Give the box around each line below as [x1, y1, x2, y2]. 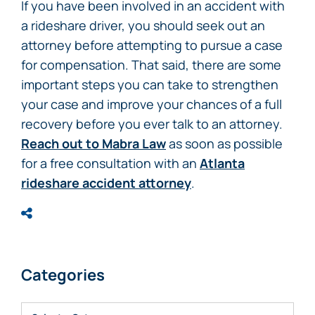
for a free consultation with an [21, 155, 200, 172]
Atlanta [200, 155, 245, 172]
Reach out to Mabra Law [21, 135, 166, 152]
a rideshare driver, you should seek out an [21, 17, 265, 34]
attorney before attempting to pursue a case [21, 37, 283, 53]
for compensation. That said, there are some [21, 56, 281, 73]
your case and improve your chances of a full [21, 96, 282, 112]
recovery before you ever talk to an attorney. [21, 115, 283, 132]
